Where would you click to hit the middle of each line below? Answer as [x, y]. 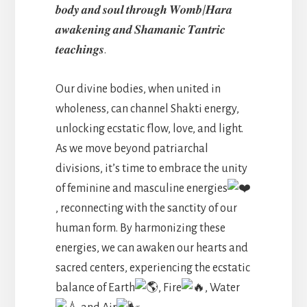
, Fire [170, 287]
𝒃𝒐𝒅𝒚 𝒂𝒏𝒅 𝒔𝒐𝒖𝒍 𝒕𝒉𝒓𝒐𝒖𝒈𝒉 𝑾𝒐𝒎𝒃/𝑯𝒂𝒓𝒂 [144, 10]
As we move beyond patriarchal [132, 148]
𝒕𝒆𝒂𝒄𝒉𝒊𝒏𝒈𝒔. [81, 50]
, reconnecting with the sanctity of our [146, 208]
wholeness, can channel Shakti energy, [147, 109]
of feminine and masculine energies [142, 188]
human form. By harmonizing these [140, 228]
